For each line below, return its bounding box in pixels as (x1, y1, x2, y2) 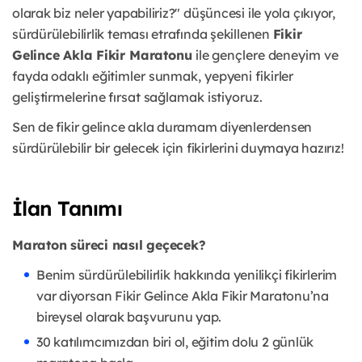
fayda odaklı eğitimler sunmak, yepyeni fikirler (12, 68, 294, 85)
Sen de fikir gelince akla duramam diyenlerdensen (12, 119, 313, 136)
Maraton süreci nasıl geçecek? (12, 237, 210, 254)
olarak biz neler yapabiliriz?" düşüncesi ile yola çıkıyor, (12, 5, 335, 22)
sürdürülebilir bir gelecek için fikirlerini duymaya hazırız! (12, 140, 344, 157)
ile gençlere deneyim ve (192, 47, 339, 64)
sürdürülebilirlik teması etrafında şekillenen (12, 26, 273, 43)
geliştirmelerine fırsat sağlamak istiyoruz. (12, 89, 263, 106)
